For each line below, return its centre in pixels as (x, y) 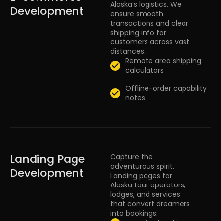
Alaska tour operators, (148, 185)
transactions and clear (149, 23)
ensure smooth (137, 14)
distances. (128, 52)
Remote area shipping (163, 61)
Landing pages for (141, 176)
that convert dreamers (150, 204)
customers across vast (150, 42)
